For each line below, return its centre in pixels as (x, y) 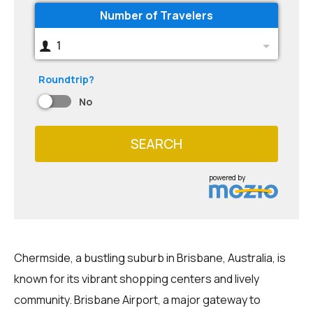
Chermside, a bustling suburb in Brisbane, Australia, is (150, 257)
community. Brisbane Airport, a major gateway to (137, 299)
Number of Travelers (156, 15)
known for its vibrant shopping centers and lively (137, 278)
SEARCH (156, 144)
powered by (227, 177)
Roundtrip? (66, 79)
